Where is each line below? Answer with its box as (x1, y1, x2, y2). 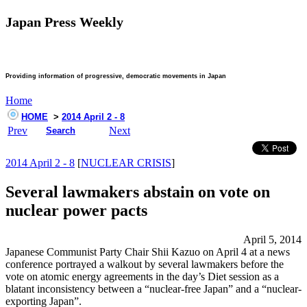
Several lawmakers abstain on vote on (5, 183, 270, 201)
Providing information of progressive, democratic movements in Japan (5, 73, 226, 80)
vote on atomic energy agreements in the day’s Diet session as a (5, 271, 279, 283)
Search (46, 125, 75, 136)
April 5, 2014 (243, 234, 302, 246)
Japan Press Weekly (5, 14, 123, 30)
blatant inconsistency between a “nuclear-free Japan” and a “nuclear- (5, 283, 302, 295)
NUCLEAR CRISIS (81, 157, 171, 169)
